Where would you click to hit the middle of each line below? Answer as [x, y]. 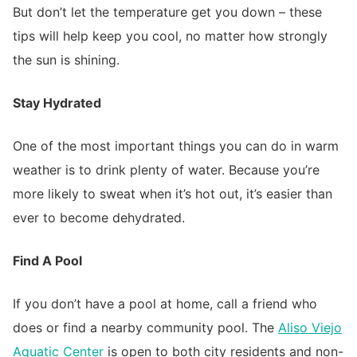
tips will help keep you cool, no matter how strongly [170, 36]
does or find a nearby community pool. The [145, 328]
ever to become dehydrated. [99, 218]
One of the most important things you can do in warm [176, 146]
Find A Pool [47, 261]
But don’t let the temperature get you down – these [167, 12]
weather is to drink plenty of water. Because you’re [166, 170]
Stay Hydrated [57, 103]
